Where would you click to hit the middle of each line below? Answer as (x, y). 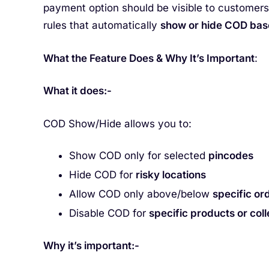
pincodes (231, 156)
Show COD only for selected (138, 156)
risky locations (171, 175)
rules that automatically (102, 25)
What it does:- (77, 91)
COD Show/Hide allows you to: (117, 123)
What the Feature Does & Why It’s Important (149, 58)
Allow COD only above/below (141, 194)
